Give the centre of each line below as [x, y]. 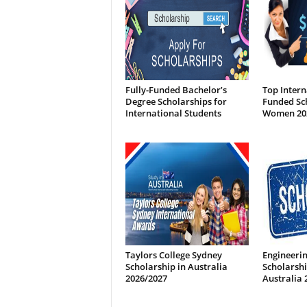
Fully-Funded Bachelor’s [176, 90]
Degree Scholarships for [176, 101]
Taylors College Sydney [173, 255]
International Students [173, 113]
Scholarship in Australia [176, 267]
